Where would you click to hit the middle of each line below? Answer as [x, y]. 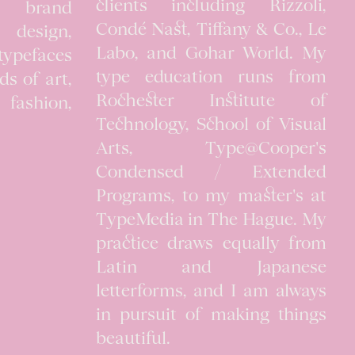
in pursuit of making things [211, 316]
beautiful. [134, 340]
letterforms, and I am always [211, 292]
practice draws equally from [211, 244]
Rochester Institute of [211, 102]
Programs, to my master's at [211, 197]
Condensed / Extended [211, 173]
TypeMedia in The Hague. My [211, 221]
